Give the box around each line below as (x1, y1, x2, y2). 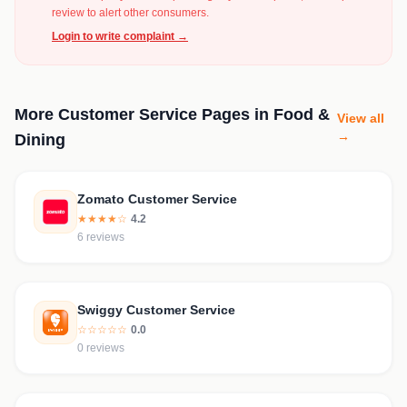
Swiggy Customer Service (77, 303, 235, 317)
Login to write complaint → (52, 30, 188, 43)
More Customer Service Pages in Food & (15, 105, 330, 124)
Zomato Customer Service (77, 192, 237, 206)
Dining (15, 131, 65, 149)
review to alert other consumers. (52, 6, 209, 19)
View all (337, 111, 385, 125)
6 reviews (77, 231, 124, 243)
